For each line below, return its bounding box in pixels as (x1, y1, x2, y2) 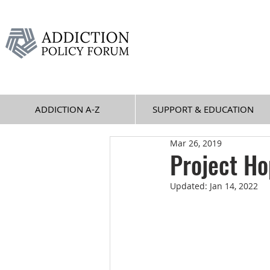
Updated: (170, 180, 210, 192)
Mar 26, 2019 (170, 137, 222, 149)
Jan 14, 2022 (210, 180, 258, 192)
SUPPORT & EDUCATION (152, 103, 254, 115)
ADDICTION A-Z (35, 103, 100, 115)
